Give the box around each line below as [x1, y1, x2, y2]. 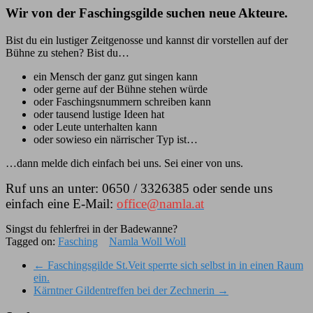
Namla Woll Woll [109, 235, 186, 247]
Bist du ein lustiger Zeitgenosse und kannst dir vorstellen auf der [6, 34, 288, 46]
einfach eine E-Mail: [6, 196, 117, 211]
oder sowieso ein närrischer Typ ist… [34, 133, 198, 145]
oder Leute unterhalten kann [34, 120, 157, 133]
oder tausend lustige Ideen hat [34, 108, 164, 120]
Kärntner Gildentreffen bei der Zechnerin [34, 284, 217, 296]
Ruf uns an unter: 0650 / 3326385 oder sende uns [6, 180, 272, 196]
